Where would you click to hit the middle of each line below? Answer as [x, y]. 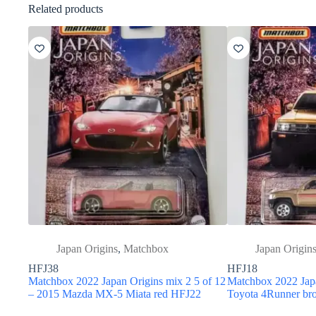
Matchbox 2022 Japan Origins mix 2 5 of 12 [127, 281]
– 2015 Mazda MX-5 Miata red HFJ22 [115, 293]
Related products [66, 8]
